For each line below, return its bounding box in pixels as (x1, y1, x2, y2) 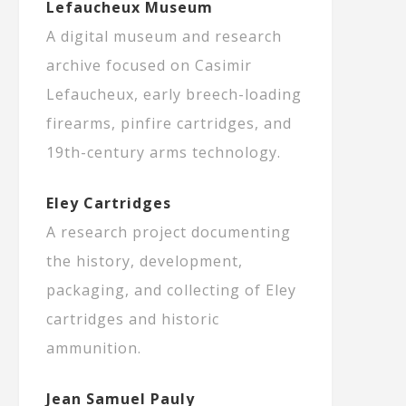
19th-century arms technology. (46, 142, 281, 163)
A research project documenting (46, 222, 291, 243)
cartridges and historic (46, 309, 219, 330)
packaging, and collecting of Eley (46, 280, 296, 301)
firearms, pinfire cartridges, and (46, 113, 292, 134)
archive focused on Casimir (46, 55, 252, 76)
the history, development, (46, 251, 243, 272)
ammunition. (46, 338, 141, 359)
